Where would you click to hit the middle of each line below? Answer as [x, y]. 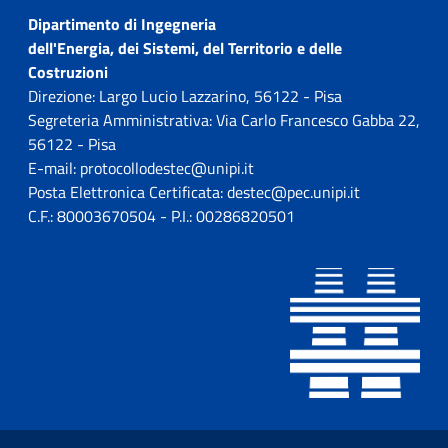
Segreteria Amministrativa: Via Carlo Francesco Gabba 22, [224, 120]
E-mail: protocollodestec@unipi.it [141, 168]
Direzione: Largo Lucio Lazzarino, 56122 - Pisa [185, 96]
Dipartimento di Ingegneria [122, 24]
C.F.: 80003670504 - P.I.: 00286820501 [161, 216]
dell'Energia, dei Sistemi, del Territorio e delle [185, 48]
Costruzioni [68, 72]
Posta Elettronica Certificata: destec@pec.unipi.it [194, 192]
